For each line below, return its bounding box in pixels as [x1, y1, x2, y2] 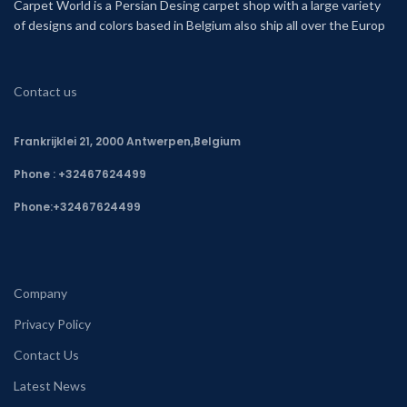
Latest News [14, 377, 86, 393]
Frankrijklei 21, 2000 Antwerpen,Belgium [14, 133, 241, 149]
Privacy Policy [14, 315, 91, 332]
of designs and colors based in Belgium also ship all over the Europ [14, 16, 385, 33]
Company [14, 284, 67, 301]
